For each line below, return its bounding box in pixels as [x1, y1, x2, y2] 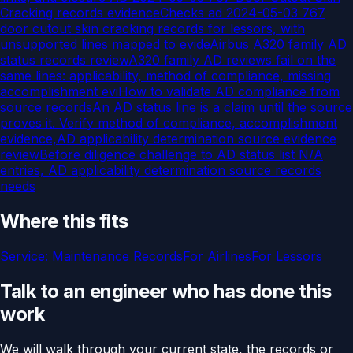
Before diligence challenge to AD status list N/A [39, 147, 323, 163]
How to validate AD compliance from [118, 84, 340, 100]
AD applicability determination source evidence [57, 131, 336, 147]
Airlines [207, 247, 251, 264]
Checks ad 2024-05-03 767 [160, 5, 325, 21]
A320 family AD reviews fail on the [128, 52, 336, 69]
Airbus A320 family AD [210, 36, 347, 53]
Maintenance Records [52, 247, 183, 264]
